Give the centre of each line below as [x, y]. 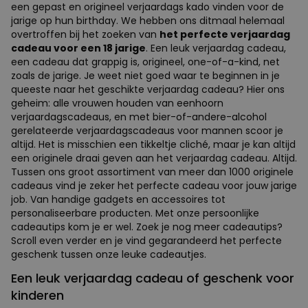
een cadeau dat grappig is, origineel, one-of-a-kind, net [145, 62]
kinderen [37, 295]
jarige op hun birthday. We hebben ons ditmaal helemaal [148, 20]
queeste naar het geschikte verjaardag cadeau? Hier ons [148, 89]
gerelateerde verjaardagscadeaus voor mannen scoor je [147, 130]
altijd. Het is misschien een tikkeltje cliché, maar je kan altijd [153, 144]
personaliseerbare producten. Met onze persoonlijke [135, 213]
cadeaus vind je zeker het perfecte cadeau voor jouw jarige [154, 185]
